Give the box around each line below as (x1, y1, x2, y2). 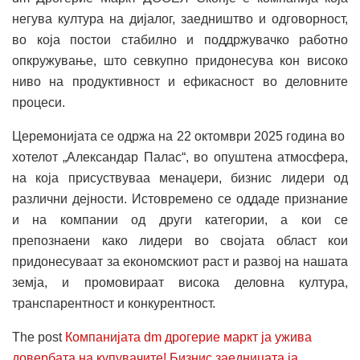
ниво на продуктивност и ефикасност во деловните (12, 75, 348, 89)
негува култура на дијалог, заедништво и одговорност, (12, 12, 348, 27)
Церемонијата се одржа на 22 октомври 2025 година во (12, 129, 348, 144)
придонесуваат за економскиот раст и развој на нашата (12, 255, 348, 269)
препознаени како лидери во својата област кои (12, 234, 348, 248)
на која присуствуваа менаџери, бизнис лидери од (12, 171, 348, 186)
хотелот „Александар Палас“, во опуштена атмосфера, (12, 150, 348, 165)
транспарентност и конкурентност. (12, 297, 215, 311)
